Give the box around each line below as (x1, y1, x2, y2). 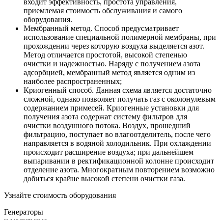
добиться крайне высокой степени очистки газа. (24, 174, 185, 183)
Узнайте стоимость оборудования (4, 191, 116, 199)
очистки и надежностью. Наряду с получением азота (24, 59, 200, 68)
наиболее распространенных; (24, 77, 122, 85)
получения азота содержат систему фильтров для (24, 112, 187, 121)
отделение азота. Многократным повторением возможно (24, 165, 215, 174)
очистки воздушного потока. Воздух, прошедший (24, 121, 191, 130)
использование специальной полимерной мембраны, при (24, 32, 216, 41)
